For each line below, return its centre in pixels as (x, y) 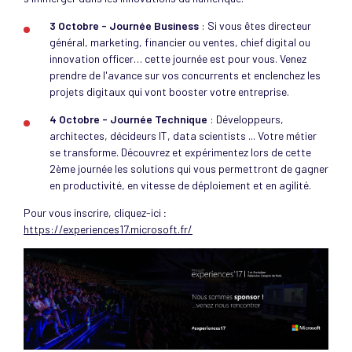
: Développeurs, (246, 119)
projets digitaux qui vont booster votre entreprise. (169, 92)
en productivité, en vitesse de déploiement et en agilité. (180, 185)
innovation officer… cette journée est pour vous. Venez (178, 59)
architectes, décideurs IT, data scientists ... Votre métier (183, 136)
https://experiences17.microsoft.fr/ (108, 229)
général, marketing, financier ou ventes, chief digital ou (180, 42)
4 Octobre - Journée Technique (128, 119)
